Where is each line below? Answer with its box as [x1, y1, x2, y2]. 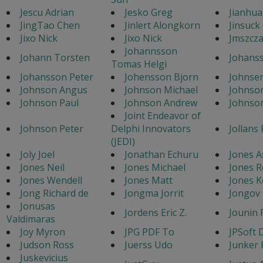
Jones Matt [124, 173, 173, 187]
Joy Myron [19, 225, 65, 238]
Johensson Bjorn [124, 70, 198, 83]
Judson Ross [19, 238, 74, 251]
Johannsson [124, 44, 177, 58]
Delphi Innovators [110, 122, 191, 135]
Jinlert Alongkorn [124, 18, 200, 32]
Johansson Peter [19, 70, 93, 83]
